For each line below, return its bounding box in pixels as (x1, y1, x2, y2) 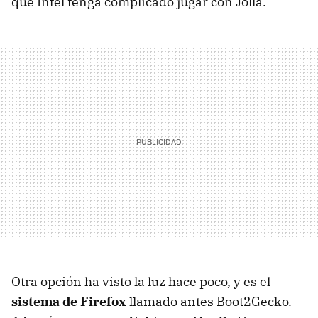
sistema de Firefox (11, 292, 126, 309)
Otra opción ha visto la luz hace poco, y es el (11, 273, 270, 290)
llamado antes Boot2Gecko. (126, 292, 292, 309)
